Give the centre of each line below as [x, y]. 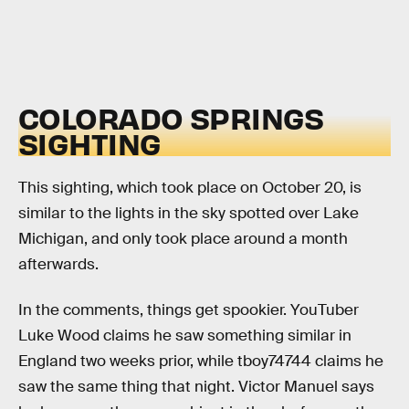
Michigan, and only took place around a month [183, 239]
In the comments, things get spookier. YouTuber [189, 310]
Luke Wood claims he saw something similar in [185, 336]
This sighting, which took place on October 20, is [190, 188]
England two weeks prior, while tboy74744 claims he [201, 362]
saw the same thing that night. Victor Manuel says [196, 387]
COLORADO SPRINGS [171, 117]
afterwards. [58, 265]
